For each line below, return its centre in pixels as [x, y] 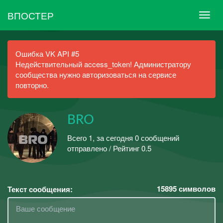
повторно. [32, 85]
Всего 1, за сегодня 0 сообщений [123, 137]
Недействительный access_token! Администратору [103, 64]
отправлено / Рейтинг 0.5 [109, 148]
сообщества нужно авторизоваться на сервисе [96, 74]
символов [196, 189]
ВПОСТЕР [31, 15]
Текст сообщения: [40, 189]
